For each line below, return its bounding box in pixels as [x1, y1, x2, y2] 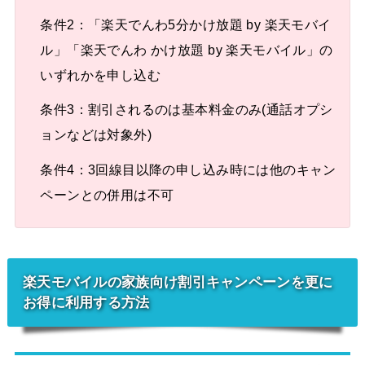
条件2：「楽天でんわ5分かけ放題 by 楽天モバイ [40, 16, 332, 32]
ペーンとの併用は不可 [40, 187, 174, 202]
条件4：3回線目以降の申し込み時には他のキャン [40, 161, 336, 177]
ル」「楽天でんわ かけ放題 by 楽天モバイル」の [40, 42, 333, 57]
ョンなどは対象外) [40, 127, 152, 143]
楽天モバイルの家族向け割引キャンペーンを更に [22, 273, 333, 290]
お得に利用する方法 [22, 293, 150, 310]
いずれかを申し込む [40, 67, 161, 82]
